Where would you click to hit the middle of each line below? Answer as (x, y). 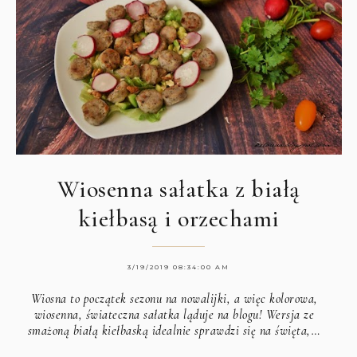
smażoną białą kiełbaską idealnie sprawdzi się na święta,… (174, 330)
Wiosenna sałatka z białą (178, 189)
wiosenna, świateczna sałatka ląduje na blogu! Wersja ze (174, 314)
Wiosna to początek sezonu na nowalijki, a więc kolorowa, (174, 298)
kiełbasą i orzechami (178, 218)
